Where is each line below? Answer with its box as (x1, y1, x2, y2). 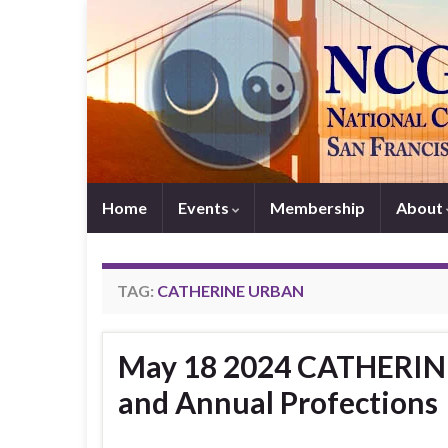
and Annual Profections (118, 384, 438, 420)
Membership (270, 198, 365, 217)
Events (178, 198, 232, 217)
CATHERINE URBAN (157, 281, 304, 300)
